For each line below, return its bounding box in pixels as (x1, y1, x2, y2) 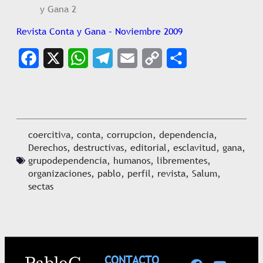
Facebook (19, 72, 59, 85)
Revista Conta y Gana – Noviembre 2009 (16, 25, 183, 38)
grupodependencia (28, 154, 107, 167)
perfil (127, 167, 151, 180)
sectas (28, 180, 53, 193)
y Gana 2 (40, 2, 76, 15)
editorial (130, 141, 167, 154)
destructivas (73, 141, 124, 154)
